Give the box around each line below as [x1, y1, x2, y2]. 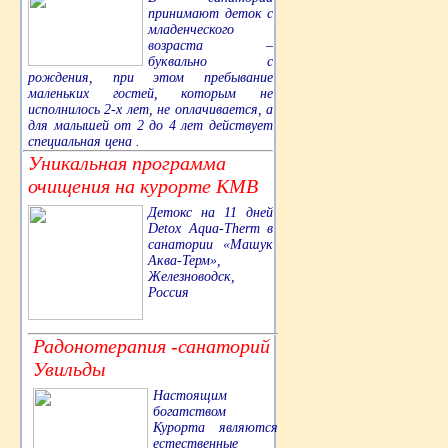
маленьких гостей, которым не [28, 86, 273, 102]
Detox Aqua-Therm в [148, 221, 273, 237]
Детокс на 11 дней [148, 205, 273, 221]
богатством [153, 404, 226, 420]
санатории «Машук [148, 237, 273, 253]
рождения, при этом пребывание [28, 70, 273, 86]
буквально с [148, 54, 273, 70]
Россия [148, 285, 189, 301]
